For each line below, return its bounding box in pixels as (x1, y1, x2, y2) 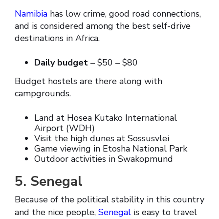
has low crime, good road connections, (47, 8, 201, 20)
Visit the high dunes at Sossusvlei (34, 132, 169, 145)
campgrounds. (15, 88, 71, 100)
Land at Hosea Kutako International (34, 112, 177, 124)
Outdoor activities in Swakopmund (34, 153, 173, 165)
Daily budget (34, 57, 88, 69)
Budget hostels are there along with (15, 75, 162, 88)
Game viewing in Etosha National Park (34, 143, 187, 155)
